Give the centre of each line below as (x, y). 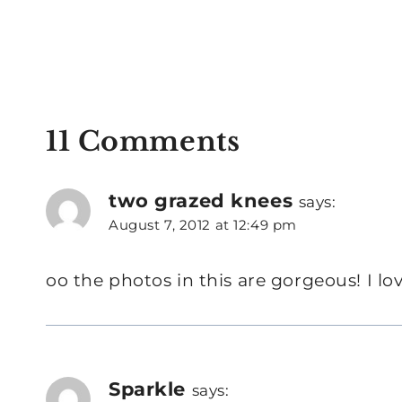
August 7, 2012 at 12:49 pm (203, 224)
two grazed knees (201, 200)
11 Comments (143, 141)
